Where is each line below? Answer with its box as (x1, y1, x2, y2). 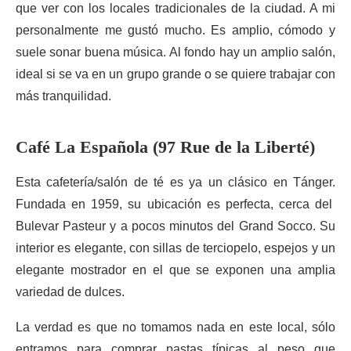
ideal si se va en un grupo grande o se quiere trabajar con (16, 67, 335, 81)
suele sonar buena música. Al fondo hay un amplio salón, (16, 45, 335, 59)
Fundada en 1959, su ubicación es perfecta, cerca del (16, 197, 335, 211)
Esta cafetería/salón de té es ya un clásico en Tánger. (16, 175, 335, 189)
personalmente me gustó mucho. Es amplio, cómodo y (16, 24, 335, 37)
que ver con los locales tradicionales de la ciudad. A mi (16, 2, 335, 15)
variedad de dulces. (16, 285, 125, 299)
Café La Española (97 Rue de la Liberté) (16, 137, 315, 157)
